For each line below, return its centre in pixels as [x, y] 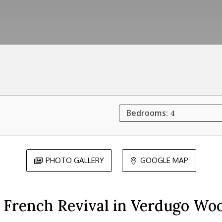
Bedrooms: [148, 113]
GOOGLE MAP [164, 160]
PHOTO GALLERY [75, 160]
